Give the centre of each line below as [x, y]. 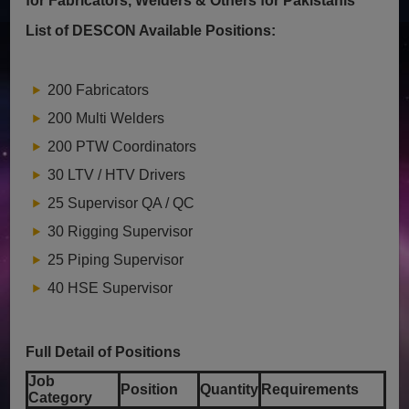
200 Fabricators [99, 89]
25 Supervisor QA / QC [121, 203]
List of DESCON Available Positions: [151, 30]
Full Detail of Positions [104, 351]
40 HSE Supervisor [110, 288]
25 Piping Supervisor [116, 259]
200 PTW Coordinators [122, 146]
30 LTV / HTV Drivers [117, 174]
